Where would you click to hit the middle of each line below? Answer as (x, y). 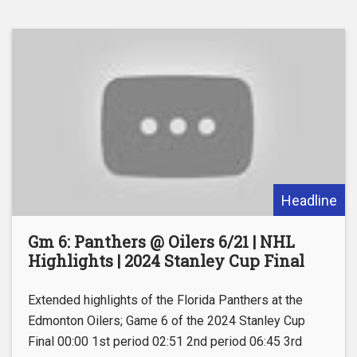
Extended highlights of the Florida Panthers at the (165, 300)
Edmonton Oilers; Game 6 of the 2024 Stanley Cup (167, 321)
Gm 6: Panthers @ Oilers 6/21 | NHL (161, 242)
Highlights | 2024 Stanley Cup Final (166, 261)
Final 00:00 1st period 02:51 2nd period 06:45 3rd (165, 342)
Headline (309, 201)
